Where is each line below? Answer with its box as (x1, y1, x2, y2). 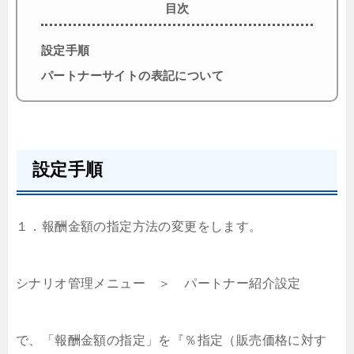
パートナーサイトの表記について (41, 68, 224, 82)
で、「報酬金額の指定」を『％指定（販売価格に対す (16, 333, 327, 348)
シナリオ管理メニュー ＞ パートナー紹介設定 (16, 277, 301, 291)
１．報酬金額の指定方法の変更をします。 (16, 220, 262, 234)
